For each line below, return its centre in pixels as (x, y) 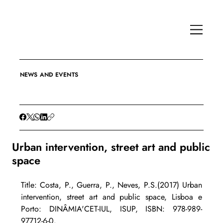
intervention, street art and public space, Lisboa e (111, 197)
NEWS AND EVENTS (49, 75)
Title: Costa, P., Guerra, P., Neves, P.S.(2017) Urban (111, 185)
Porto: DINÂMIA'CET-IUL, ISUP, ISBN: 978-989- (111, 209)
